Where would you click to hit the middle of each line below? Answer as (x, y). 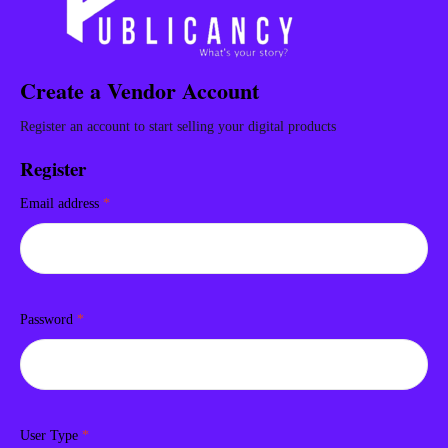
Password (48, 320)
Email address (61, 204)
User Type (51, 436)
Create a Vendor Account (139, 91)
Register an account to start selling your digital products (178, 127)
